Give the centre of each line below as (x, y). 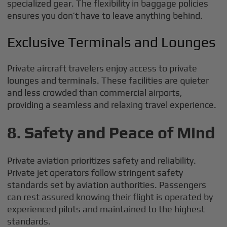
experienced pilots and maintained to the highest (106, 209)
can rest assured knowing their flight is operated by (110, 197)
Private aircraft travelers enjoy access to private (102, 68)
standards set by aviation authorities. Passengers (107, 185)
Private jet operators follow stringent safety (95, 173)
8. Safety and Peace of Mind (111, 133)
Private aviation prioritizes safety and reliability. (102, 160)
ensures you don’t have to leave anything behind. (105, 15)
